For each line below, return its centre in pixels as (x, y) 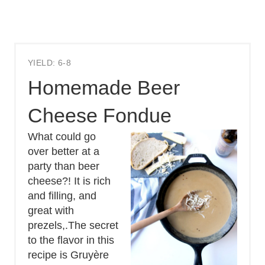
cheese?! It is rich (69, 181)
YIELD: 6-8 (50, 63)
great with (51, 210)
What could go (62, 136)
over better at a (64, 151)
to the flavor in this (71, 240)
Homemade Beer (104, 87)
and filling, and (62, 195)
